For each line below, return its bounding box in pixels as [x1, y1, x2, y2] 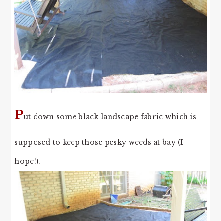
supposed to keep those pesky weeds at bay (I [14, 138, 184, 147]
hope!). [14, 157, 41, 166]
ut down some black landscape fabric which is [23, 112, 196, 122]
